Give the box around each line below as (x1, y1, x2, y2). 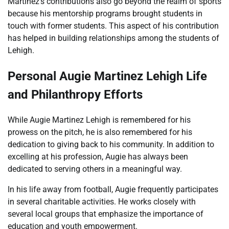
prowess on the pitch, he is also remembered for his (8, 127, 192, 137)
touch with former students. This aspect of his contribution (8, 21, 219, 31)
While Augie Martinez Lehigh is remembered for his (8, 114, 191, 125)
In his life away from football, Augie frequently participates (8, 184, 218, 194)
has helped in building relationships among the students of (8, 33, 219, 43)
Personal (8, 68, 59, 83)
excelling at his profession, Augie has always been (8, 151, 188, 162)
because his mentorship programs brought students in (8, 9, 202, 19)
